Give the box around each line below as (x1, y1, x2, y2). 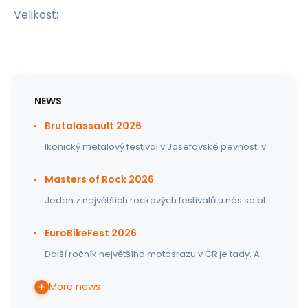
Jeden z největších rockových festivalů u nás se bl (45, 194, 265, 207)
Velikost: (14, 7, 58, 23)
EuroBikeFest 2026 (45, 226, 137, 240)
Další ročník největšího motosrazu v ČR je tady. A (45, 247, 260, 261)
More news (49, 280, 100, 294)
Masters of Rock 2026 (45, 173, 154, 186)
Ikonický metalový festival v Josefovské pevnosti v (45, 140, 266, 153)
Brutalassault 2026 (45, 119, 142, 133)
